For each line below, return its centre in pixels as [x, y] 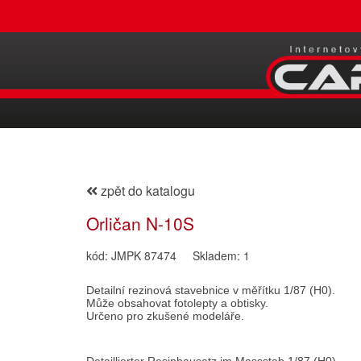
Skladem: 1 [221, 255]
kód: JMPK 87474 [131, 255]
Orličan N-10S [140, 223]
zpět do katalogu [146, 191]
